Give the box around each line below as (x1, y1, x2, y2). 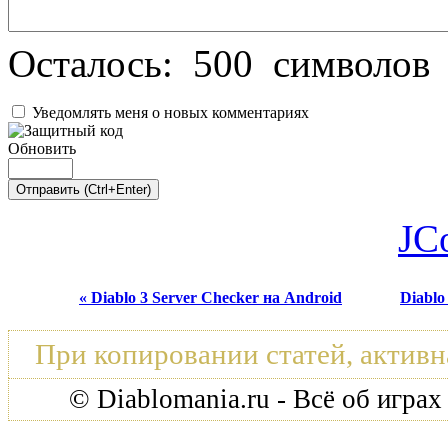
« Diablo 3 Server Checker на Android (79, 289, 342, 307)
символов (253, 42, 430, 86)
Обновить (8, 140, 76, 158)
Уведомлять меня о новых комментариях (32, 104, 309, 122)
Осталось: (8, 42, 193, 86)
